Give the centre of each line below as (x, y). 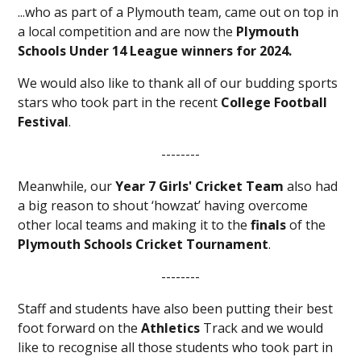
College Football (274, 102)
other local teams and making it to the (135, 224)
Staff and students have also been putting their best (176, 308)
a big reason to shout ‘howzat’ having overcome (163, 205)
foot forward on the (80, 328)
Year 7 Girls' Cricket (179, 186)
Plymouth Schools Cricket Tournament (143, 244)
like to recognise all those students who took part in (176, 347)
